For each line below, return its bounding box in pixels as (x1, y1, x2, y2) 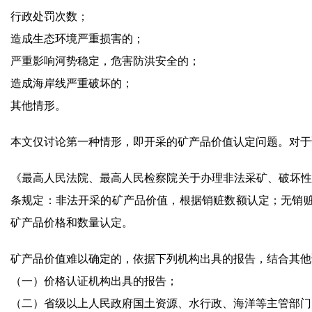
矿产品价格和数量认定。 (10, 217, 133, 228)
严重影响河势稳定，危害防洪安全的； (10, 55, 200, 67)
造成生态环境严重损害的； (10, 33, 144, 45)
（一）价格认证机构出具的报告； (10, 275, 178, 287)
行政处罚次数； (10, 10, 88, 22)
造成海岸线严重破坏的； (10, 77, 133, 89)
